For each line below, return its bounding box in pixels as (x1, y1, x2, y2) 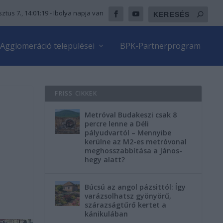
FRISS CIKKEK (55, 89, 97, 98)
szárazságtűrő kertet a (85, 200, 167, 210)
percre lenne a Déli (85, 119, 149, 128)
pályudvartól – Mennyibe (85, 128, 172, 137)
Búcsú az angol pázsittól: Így (85, 182, 186, 192)
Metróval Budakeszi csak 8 (85, 110, 177, 119)
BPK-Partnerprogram (120, 40, 201, 51)
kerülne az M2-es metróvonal (85, 137, 187, 146)
